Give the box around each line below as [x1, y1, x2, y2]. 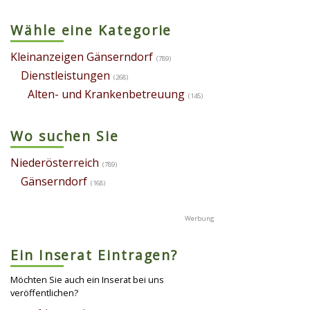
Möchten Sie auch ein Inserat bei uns [10, 273, 164, 286]
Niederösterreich [10, 155, 99, 171]
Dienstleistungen [21, 68, 110, 84]
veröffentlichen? [10, 286, 78, 300]
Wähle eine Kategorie [10, 21, 172, 40]
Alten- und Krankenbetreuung [28, 86, 185, 102]
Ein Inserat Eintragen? [10, 246, 179, 265]
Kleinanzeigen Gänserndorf [10, 49, 153, 65]
